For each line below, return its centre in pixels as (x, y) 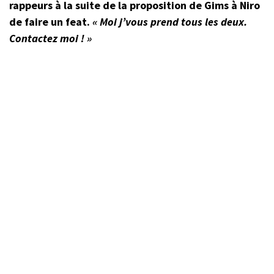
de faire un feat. (51, 22)
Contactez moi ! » (50, 39)
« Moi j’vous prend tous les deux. (170, 22)
